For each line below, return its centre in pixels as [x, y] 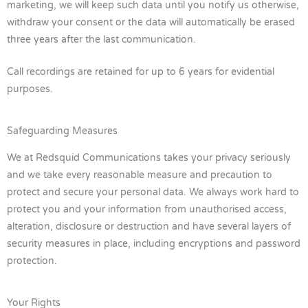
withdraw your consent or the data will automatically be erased [151, 23]
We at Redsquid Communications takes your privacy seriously [149, 158]
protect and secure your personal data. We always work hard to [153, 192]
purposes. [30, 89]
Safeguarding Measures [62, 131]
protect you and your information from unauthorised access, [147, 210]
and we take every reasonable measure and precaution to [140, 175]
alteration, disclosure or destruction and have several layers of [149, 227]
